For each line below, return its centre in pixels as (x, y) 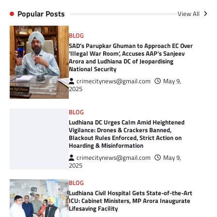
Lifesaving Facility (94, 209)
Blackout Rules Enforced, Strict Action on (125, 138)
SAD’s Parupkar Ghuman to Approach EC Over (131, 45)
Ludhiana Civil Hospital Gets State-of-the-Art (131, 193)
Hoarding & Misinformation (106, 146)
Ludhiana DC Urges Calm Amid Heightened (127, 122)
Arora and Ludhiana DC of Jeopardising (121, 61)
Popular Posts (41, 14)
